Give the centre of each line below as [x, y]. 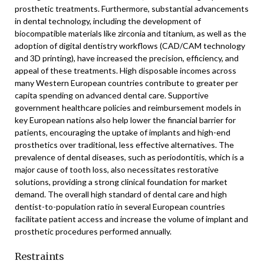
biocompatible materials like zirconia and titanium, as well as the [131, 33]
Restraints [39, 256]
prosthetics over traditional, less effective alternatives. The [124, 145]
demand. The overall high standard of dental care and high [121, 194]
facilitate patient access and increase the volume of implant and [131, 219]
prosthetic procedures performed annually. [93, 231]
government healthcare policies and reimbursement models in [128, 108]
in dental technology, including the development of [108, 21]
